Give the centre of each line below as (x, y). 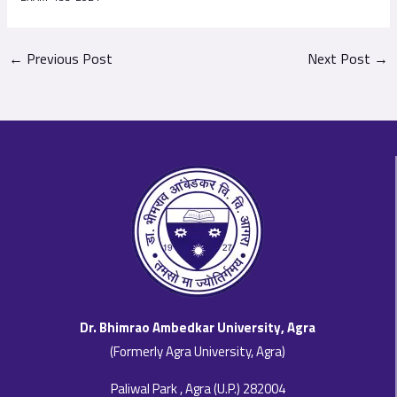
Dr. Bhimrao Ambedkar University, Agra (198, 327)
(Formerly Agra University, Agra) (198, 351)
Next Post (340, 59)
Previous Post (68, 59)
